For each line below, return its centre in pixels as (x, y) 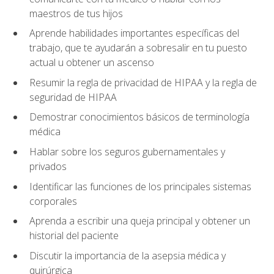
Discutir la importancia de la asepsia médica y (128, 255)
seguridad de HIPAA (73, 97)
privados (48, 166)
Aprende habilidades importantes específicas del (134, 33)
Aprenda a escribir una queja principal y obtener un (140, 221)
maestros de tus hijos (76, 13)
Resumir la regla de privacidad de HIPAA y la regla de (143, 82)
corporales (53, 201)
